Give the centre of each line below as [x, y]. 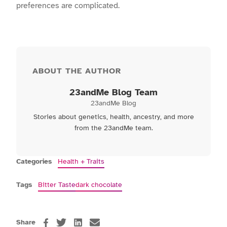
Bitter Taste [57, 185]
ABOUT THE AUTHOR [77, 71]
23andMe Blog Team [113, 92]
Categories [34, 162]
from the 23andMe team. [113, 128]
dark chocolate [99, 185]
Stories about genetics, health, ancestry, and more [113, 117]
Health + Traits [81, 162]
